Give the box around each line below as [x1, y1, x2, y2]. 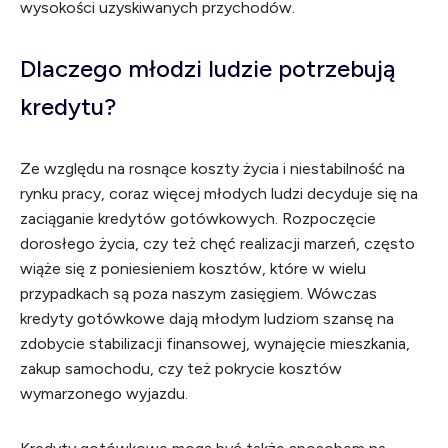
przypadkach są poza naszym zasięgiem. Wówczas [20, 284, 377, 303]
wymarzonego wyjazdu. [20, 384, 188, 403]
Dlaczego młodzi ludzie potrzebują [20, 54, 395, 83]
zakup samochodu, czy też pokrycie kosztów [20, 359, 342, 378]
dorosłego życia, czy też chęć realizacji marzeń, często [20, 234, 415, 253]
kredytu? [20, 92, 116, 121]
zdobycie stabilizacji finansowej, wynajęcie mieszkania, [20, 334, 410, 353]
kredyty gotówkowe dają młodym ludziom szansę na [20, 309, 394, 328]
